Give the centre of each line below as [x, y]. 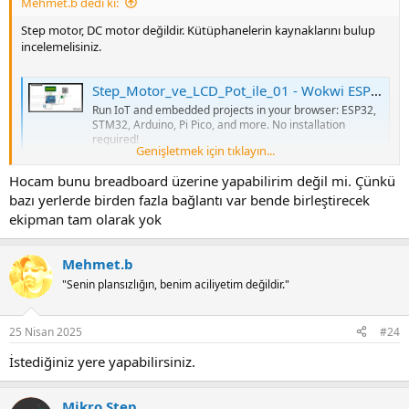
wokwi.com [134, 156]
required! [115, 139]
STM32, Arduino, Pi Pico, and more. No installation [219, 124]
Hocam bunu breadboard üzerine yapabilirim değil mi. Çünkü [202, 181]
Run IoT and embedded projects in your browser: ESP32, [234, 110]
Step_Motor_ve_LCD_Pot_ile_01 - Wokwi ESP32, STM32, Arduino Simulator [231, 90]
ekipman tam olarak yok [85, 220]
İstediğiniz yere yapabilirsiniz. [102, 361]
